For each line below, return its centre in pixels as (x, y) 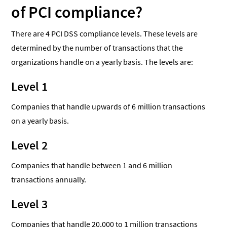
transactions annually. (49, 180)
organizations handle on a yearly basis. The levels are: (102, 62)
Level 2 (30, 145)
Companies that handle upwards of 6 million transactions (108, 107)
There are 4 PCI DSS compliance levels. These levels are (105, 34)
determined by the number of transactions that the (97, 48)
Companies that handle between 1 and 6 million (92, 165)
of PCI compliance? (77, 12)
